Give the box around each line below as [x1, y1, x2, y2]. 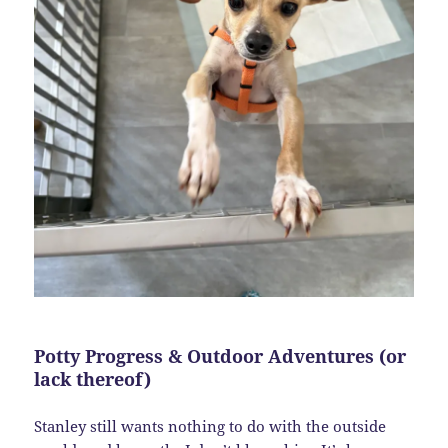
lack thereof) [34, 366, 152, 391]
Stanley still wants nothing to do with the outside [34, 416, 387, 437]
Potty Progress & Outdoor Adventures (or [34, 343, 407, 368]
